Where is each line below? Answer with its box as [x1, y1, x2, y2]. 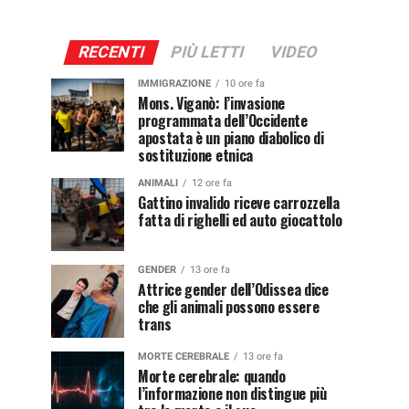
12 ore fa [192, 176, 232, 189]
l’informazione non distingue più [138, 382, 327, 404]
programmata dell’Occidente [138, 109, 308, 131]
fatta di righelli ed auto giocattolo [138, 208, 342, 231]
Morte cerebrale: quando [138, 364, 286, 387]
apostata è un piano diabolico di [138, 126, 324, 149]
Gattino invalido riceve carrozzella [138, 191, 340, 214]
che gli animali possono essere [138, 295, 320, 318]
